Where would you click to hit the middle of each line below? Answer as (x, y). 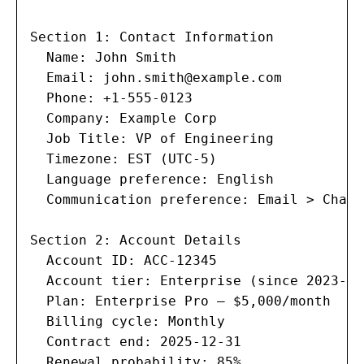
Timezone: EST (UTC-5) (123, 159)
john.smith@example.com (193, 78)
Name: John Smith (103, 58)
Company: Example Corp (123, 119)
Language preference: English (152, 180)
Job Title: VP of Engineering (152, 139)
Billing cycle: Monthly (128, 322)
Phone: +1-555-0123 (111, 98)
